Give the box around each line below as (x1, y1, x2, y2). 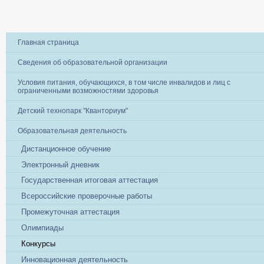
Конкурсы (21, 239, 56, 248)
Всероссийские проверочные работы (21, 192, 153, 201)
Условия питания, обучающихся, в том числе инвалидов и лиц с (18, 78, 230, 87)
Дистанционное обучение (21, 144, 111, 153)
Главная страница (18, 38, 79, 47)
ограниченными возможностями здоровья (18, 87, 159, 95)
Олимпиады (21, 223, 64, 232)
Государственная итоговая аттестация (21, 176, 159, 185)
